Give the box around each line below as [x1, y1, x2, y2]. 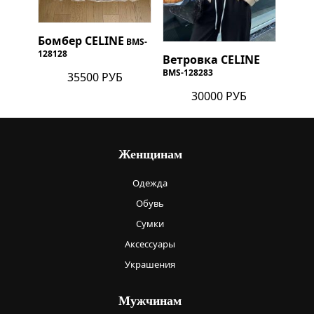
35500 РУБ [67, 69, 123, 85]
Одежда [132, 177, 168, 190]
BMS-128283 [162, 67, 213, 79]
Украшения [125, 258, 175, 271]
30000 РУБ [191, 88, 247, 104]
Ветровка [162, 52, 221, 68]
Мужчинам [118, 294, 182, 308]
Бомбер [37, 32, 85, 48]
